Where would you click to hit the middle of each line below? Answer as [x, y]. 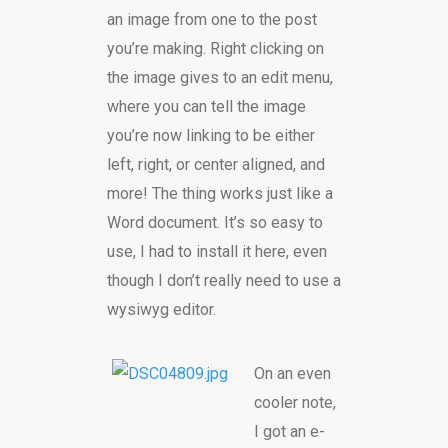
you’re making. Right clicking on [215, 48]
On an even [292, 373]
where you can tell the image [206, 106]
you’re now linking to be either [210, 135]
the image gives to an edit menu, [219, 77]
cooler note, [294, 402]
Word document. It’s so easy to [214, 222]
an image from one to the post [211, 19]
